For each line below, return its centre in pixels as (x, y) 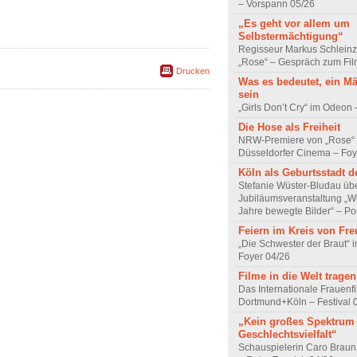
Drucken (193, 71)
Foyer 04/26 (264, 256)
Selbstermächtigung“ (291, 36)
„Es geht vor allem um (294, 23)
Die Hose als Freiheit (289, 127)
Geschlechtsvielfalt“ (288, 334)
